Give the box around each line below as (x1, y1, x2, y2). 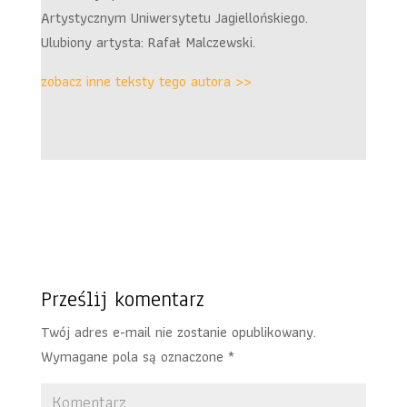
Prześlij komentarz (40, 285, 204, 314)
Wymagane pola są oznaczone (40, 345, 228, 369)
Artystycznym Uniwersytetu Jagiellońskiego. (40, 6, 308, 30)
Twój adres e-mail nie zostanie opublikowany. (40, 321, 316, 344)
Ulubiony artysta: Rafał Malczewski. (40, 31, 255, 55)
